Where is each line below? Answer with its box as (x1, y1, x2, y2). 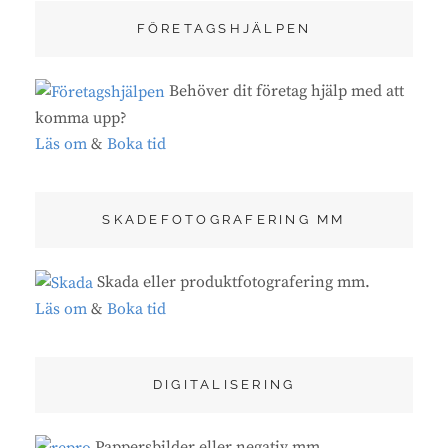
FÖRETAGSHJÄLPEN (136, 20, 312, 36)
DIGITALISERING (152, 377, 296, 393)
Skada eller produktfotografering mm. (93, 271, 370, 292)
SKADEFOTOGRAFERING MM (102, 211, 346, 227)
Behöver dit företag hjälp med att (165, 80, 404, 101)
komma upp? (35, 107, 127, 128)
